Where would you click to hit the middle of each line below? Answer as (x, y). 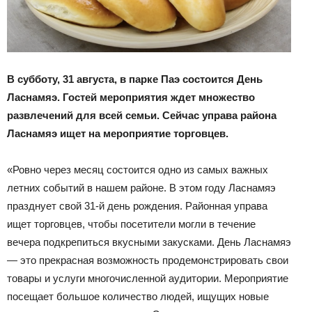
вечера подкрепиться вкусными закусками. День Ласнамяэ (149, 242)
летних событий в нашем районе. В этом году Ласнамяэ (141, 188)
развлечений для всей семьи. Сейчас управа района (142, 116)
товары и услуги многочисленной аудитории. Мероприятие (148, 279)
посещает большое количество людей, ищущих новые (138, 297)
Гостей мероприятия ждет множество (157, 97)
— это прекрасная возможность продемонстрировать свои (148, 260)
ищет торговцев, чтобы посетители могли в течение (131, 224)
